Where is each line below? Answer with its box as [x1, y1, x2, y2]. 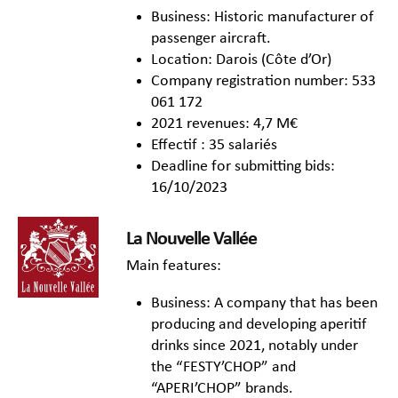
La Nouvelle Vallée [126, 228, 257, 250]
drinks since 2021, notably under [151, 338, 358, 355]
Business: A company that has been [151, 295, 378, 313]
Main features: [126, 258, 221, 275]
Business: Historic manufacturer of [151, 9, 374, 27]
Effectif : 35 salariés [151, 137, 277, 155]
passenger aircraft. [151, 30, 271, 48]
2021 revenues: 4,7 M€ [151, 115, 298, 133]
